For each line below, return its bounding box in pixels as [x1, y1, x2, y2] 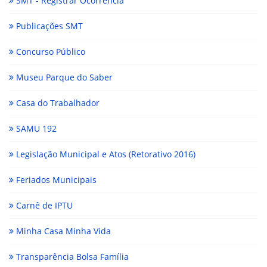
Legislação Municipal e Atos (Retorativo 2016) [14, 148, 195, 160]
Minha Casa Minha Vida [14, 225, 111, 237]
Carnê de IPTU [14, 200, 73, 212]
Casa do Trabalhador [14, 97, 100, 109]
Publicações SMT [14, 20, 83, 32]
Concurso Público [14, 46, 85, 58]
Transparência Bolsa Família [14, 251, 129, 263]
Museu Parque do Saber [14, 72, 113, 83]
